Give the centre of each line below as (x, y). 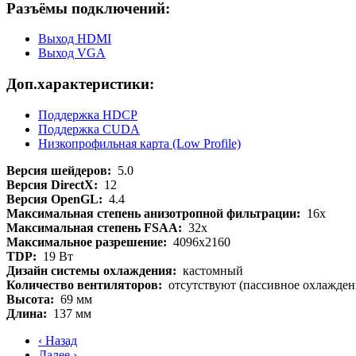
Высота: (33, 299)
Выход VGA (72, 53)
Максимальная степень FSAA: (97, 227)
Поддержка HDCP (88, 114)
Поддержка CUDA (89, 129)
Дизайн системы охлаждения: (95, 270)
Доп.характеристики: (80, 84)
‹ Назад (58, 340)
